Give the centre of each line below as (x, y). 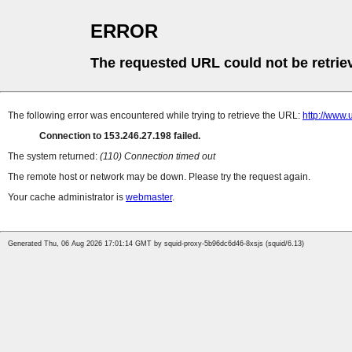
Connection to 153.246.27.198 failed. (120, 136)
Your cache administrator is (67, 198)
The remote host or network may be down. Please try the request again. (159, 177)
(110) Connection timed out (158, 157)
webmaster (149, 198)
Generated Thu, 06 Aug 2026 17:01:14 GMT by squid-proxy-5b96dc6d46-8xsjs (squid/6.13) (156, 244)
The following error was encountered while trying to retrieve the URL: (155, 116)
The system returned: (54, 157)
